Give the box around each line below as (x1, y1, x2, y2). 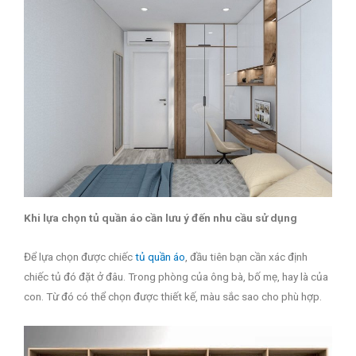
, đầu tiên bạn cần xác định (185, 250, 308, 263)
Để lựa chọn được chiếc (24, 250, 135, 263)
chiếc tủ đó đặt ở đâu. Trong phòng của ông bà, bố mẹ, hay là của (24, 269, 328, 283)
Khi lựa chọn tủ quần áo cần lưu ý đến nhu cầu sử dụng (24, 211, 297, 224)
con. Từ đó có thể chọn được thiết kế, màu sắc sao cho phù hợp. (24, 289, 322, 303)
